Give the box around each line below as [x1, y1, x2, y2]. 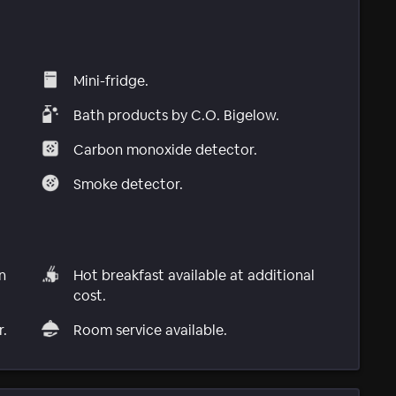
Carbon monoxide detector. [73, 141, 258, 160]
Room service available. [73, 320, 228, 339]
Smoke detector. [73, 175, 184, 194]
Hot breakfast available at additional [73, 265, 316, 285]
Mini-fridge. [73, 72, 149, 91]
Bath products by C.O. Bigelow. [73, 106, 280, 126]
